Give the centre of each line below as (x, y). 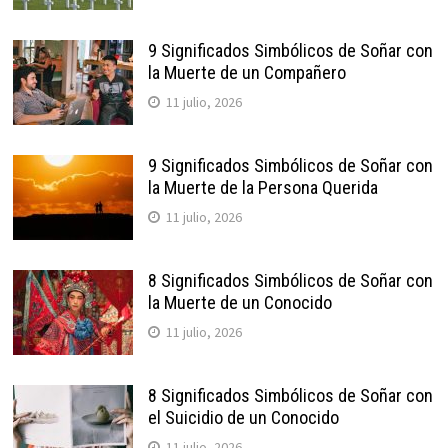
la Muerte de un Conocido (239, 302)
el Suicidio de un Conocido (243, 417)
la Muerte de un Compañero (246, 72)
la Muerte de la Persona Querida (262, 187)
